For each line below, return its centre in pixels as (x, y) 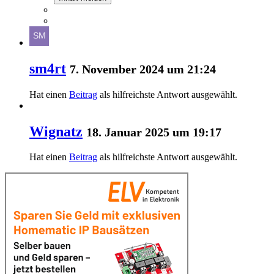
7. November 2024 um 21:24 (143, 69)
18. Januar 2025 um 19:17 (154, 132)
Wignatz (56, 131)
